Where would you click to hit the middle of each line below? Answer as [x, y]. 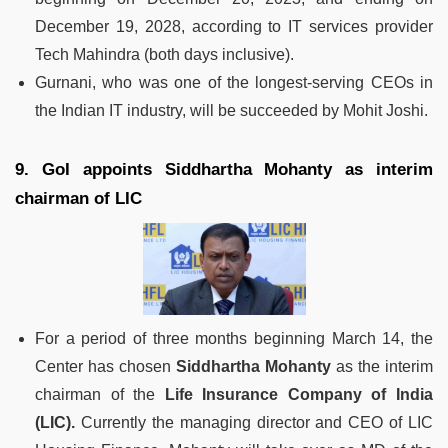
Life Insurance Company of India [299, 394]
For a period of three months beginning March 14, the [234, 338]
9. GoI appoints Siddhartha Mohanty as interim [224, 169]
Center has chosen [105, 366]
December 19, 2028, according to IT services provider [234, 26]
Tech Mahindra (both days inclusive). [164, 54]
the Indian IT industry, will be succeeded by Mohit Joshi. [231, 110]
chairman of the [100, 394]
